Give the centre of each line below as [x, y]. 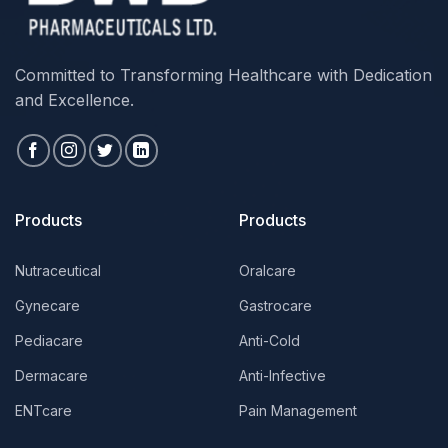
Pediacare [49, 341]
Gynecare [47, 306]
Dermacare [51, 376]
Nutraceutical [58, 271]
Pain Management [298, 411]
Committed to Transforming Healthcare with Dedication [223, 75]
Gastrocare [275, 306]
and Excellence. [74, 100]
